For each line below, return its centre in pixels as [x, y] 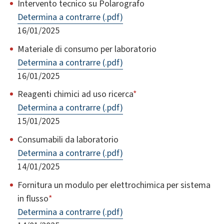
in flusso [33, 198]
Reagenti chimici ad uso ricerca [75, 94]
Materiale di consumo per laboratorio [87, 49]
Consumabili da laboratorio [68, 139]
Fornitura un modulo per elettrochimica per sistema [114, 185]
